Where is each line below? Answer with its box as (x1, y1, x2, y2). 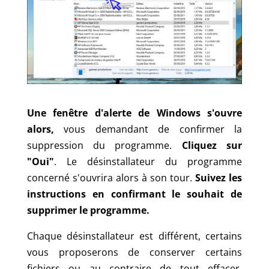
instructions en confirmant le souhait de (26, 187, 243, 201)
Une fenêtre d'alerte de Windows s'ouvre (26, 106, 243, 120)
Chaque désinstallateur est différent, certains (26, 229, 243, 243)
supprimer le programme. (26, 204, 150, 217)
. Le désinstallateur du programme (53, 155, 243, 169)
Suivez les (195, 171, 243, 185)
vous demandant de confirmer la (53, 122, 243, 136)
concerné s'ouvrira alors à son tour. (26, 171, 196, 185)
